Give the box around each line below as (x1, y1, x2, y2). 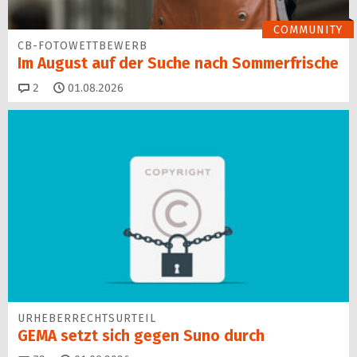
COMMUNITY (273, 22, 343, 37)
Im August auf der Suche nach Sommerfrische (18, 54, 339, 73)
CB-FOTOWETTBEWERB (18, 39, 147, 53)
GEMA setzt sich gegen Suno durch (18, 326, 265, 345)
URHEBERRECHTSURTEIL (18, 311, 156, 325)
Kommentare (38, 80, 104, 94)
